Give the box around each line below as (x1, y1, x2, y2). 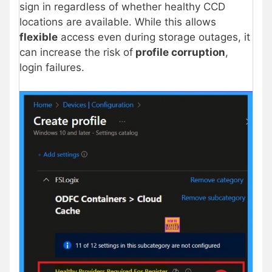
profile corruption (133, 46, 225, 59)
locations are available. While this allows (19, 16, 216, 29)
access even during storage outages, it (58, 31, 250, 44)
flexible (19, 31, 58, 44)
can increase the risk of (19, 46, 133, 59)
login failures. (19, 61, 84, 74)
